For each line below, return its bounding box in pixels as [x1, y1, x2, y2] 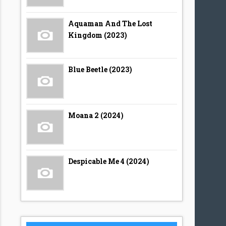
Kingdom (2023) [68, 30, 128, 40]
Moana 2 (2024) [68, 110, 124, 120]
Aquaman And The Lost [68, 19, 153, 28]
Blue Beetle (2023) [68, 65, 133, 74]
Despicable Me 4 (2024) [68, 156, 150, 166]
